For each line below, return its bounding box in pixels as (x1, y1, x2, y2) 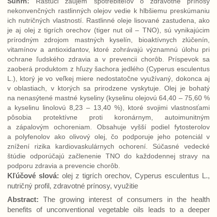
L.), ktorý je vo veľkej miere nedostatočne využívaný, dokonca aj (7, 75, 210, 82)
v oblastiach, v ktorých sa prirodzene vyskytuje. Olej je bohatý (7, 84, 210, 92)
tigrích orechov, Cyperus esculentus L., (82, 171, 210, 180)
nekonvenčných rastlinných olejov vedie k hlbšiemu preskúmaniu (7, 7, 210, 15)
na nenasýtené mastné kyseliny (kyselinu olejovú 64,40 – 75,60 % (7, 94, 210, 102)
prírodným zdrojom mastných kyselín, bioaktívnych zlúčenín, (7, 36, 210, 44)
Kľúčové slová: (7, 171, 62, 180)
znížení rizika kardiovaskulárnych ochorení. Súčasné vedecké (7, 142, 210, 150)
